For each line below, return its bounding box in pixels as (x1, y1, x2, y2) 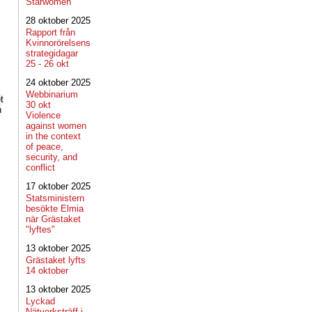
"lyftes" (26, 224, 55, 235)
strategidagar (26, 48, 78, 58)
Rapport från (26, 27, 75, 38)
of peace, (26, 141, 63, 152)
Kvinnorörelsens (26, 38, 91, 48)
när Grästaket (26, 214, 81, 224)
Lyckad (26, 296, 55, 306)
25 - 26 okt (26, 58, 69, 69)
